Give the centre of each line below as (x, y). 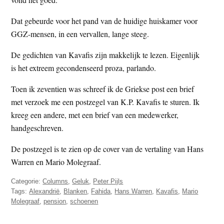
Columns (55, 181)
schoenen (84, 201)
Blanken (75, 191)
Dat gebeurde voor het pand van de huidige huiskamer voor (104, 20)
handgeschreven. (37, 127)
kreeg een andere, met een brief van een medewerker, (95, 114)
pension (55, 201)
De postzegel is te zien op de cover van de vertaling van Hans (107, 148)
